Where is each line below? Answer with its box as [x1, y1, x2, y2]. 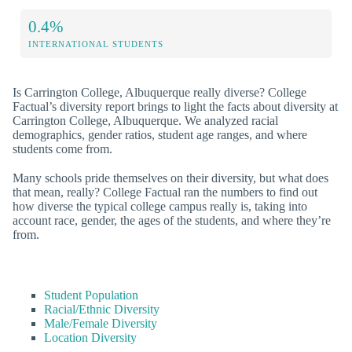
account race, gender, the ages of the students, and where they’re [13, 214, 331, 228]
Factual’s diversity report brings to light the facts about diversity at [13, 99, 338, 113]
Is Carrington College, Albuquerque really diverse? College [13, 85, 306, 99]
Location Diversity [44, 331, 137, 345]
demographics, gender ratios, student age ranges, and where [13, 127, 307, 141]
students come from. [13, 141, 112, 156]
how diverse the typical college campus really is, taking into [13, 200, 307, 214]
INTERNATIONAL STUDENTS [28, 38, 163, 49]
